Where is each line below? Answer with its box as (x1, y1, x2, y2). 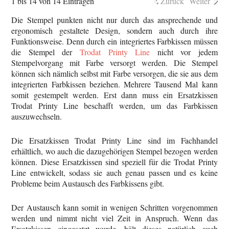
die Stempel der (11, 47, 80, 58)
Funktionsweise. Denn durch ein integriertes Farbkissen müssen (11, 36, 218, 47)
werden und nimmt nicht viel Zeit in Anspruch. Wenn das (11, 213, 218, 224)
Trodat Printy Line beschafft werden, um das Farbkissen (11, 100, 218, 111)
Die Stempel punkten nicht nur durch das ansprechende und (11, 14, 218, 26)
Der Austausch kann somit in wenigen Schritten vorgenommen (11, 202, 218, 213)
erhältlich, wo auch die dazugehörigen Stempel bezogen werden (11, 146, 218, 157)
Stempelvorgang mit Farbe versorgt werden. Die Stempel (11, 57, 218, 68)
